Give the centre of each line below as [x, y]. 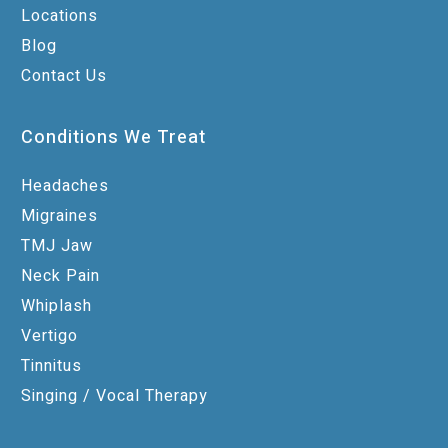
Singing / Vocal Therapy [114, 396]
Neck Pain [60, 276]
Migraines [59, 216]
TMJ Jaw [57, 246]
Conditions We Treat [113, 138]
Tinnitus [51, 366]
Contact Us [64, 76]
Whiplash [56, 306]
